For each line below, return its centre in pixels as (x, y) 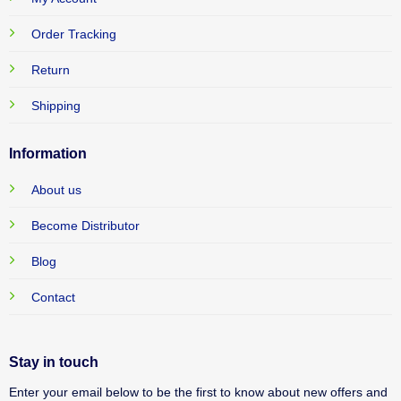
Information (47, 153)
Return (50, 69)
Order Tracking (73, 34)
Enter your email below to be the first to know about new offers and (198, 392)
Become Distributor (85, 225)
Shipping (55, 105)
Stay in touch (53, 362)
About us (56, 189)
